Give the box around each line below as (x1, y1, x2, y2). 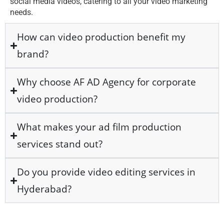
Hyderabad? (17, 182, 72, 196)
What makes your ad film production (17, 120, 182, 134)
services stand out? (17, 137, 103, 151)
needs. (10, 7, 33, 17)
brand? (17, 47, 49, 61)
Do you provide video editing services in (17, 165, 196, 179)
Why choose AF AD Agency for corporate (17, 75, 196, 89)
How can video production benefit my (17, 30, 186, 44)
